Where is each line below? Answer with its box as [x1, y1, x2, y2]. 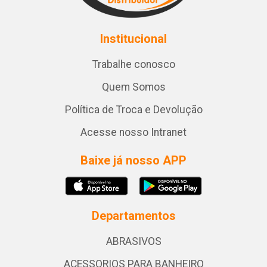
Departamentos [91, 209, 176, 223]
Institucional [100, 32, 167, 46]
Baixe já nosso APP [80, 153, 187, 167]
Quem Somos [101, 81, 166, 93]
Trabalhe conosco [92, 58, 175, 70]
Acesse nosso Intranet [80, 126, 187, 138]
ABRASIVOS [105, 235, 162, 247]
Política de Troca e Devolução [64, 104, 203, 116]
